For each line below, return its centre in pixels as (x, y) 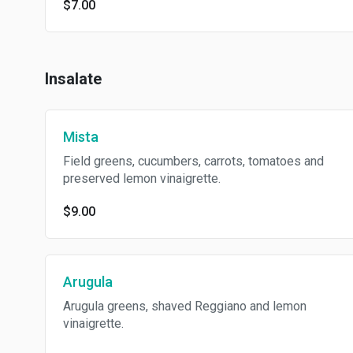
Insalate (73, 79)
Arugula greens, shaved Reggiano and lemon (185, 306)
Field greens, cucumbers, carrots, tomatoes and (193, 161)
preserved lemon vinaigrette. (142, 178)
